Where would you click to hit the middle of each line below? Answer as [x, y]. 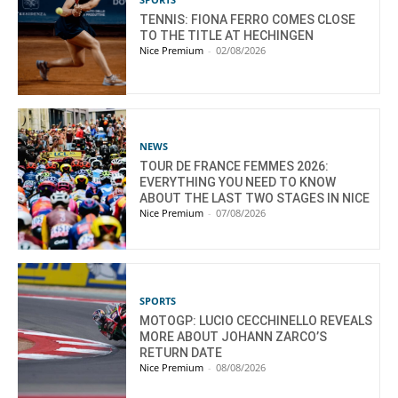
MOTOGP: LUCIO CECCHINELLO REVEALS [256, 321]
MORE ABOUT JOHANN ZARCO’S [234, 337]
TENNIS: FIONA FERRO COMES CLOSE [248, 20]
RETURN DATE [181, 353]
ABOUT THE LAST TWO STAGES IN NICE [255, 199]
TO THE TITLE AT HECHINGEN [227, 36]
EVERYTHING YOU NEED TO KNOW [238, 183]
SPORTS [158, 301]
